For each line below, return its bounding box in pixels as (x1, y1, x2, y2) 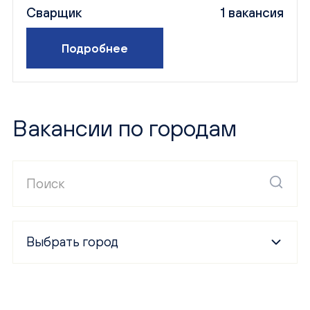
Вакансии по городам (12, 114, 237, 142)
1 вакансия (219, 4, 284, 20)
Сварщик (26, 4, 82, 20)
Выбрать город (26, 234, 119, 250)
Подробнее (62, 41, 129, 55)
